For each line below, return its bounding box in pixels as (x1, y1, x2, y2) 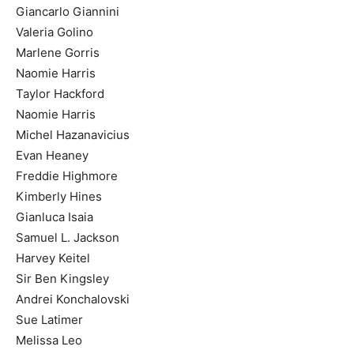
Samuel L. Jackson (16, 229, 119, 245)
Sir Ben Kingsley (16, 270, 109, 286)
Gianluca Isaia (16, 209, 93, 224)
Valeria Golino (16, 24, 93, 40)
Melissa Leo (16, 332, 82, 348)
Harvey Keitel (16, 250, 90, 265)
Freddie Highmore (16, 168, 118, 183)
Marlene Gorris (16, 44, 100, 60)
